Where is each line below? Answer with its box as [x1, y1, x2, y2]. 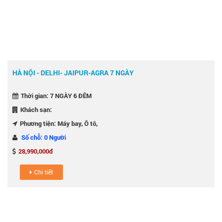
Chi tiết [34, 167, 53, 176]
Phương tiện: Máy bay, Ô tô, [20, 118, 98, 128]
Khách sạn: [20, 105, 52, 114]
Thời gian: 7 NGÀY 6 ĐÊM [21, 91, 92, 100]
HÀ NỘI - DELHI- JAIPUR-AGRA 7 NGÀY [12, 67, 134, 77]
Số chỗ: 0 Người [21, 132, 66, 142]
